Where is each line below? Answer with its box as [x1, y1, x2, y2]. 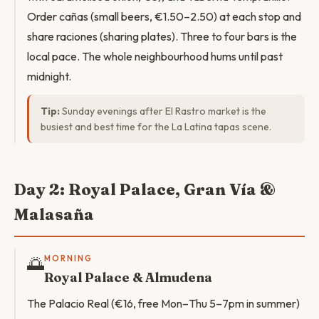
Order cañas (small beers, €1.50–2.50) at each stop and [27, 9, 301, 23]
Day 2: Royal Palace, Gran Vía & [14, 179, 276, 199]
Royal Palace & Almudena [44, 269, 212, 286]
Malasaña [14, 204, 94, 224]
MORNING [44, 253, 93, 263]
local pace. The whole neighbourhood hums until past [27, 49, 283, 63]
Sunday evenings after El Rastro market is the [60, 105, 266, 117]
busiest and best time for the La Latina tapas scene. [41, 120, 271, 133]
